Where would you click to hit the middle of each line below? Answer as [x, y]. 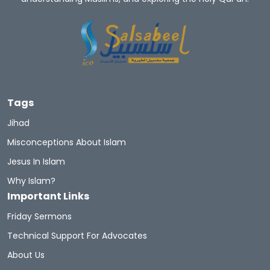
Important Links [48, 196]
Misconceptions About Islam [67, 142]
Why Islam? [31, 181]
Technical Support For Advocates [77, 235]
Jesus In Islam [36, 161]
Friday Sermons [39, 216]
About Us [26, 255]
